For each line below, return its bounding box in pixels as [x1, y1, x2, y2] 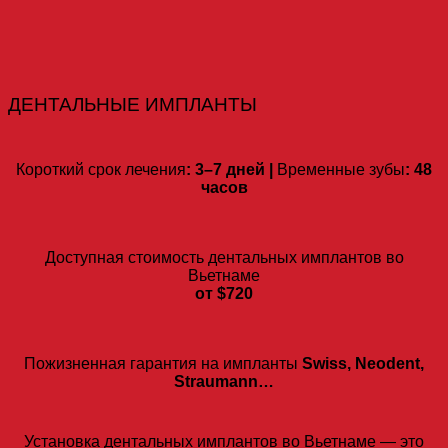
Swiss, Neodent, [298, 355, 424, 373]
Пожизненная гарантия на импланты [24, 355, 298, 373]
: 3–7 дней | [186, 161, 277, 179]
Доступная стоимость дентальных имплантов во [44, 249, 404, 267]
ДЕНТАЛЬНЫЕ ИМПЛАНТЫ [8, 94, 257, 116]
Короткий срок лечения [16, 161, 186, 179]
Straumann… [174, 373, 274, 391]
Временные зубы [277, 161, 405, 179]
